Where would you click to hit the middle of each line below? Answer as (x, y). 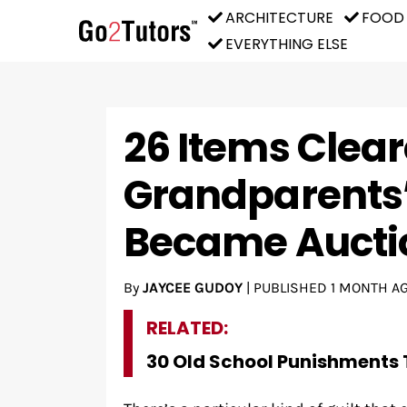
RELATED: (187, 328)
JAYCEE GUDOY (192, 287)
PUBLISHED (292, 287)
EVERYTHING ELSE (287, 44)
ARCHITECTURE (280, 17)
